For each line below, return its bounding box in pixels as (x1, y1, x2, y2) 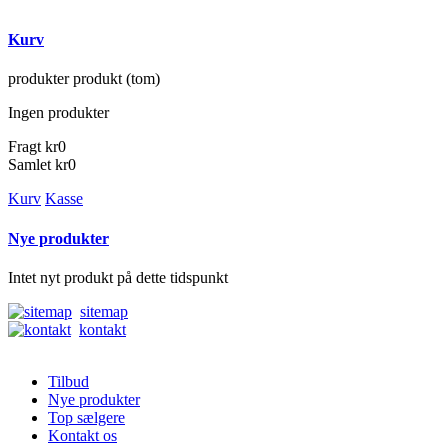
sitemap (80, 302, 128, 320)
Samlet (8, 156, 51, 174)
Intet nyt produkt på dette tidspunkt (8, 268, 228, 286)
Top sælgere (48, 408, 125, 426)
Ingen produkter (8, 104, 109, 122)
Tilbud (48, 372, 89, 390)
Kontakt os (48, 426, 117, 444)
